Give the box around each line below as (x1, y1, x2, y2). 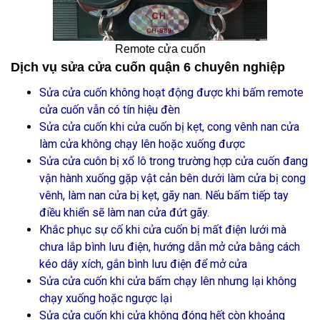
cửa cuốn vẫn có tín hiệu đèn (39, 103, 180, 116)
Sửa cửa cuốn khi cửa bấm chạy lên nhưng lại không (39, 274, 296, 288)
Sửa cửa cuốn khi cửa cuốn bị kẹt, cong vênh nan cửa (39, 120, 299, 134)
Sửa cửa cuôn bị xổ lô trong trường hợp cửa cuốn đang (39, 154, 308, 168)
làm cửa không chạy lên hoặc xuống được (39, 137, 245, 151)
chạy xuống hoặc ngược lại (39, 291, 172, 305)
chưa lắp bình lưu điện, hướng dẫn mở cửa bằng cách (39, 240, 300, 254)
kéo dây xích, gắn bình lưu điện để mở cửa (39, 257, 247, 271)
